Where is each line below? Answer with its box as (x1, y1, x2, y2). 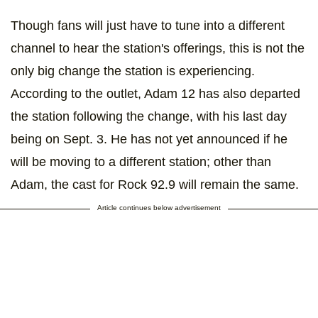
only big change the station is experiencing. (11, 64, 255, 79)
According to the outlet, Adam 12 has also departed (11, 87, 300, 102)
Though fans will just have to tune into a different (11, 18, 285, 33)
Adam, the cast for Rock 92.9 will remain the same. (11, 177, 299, 192)
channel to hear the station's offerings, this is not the (11, 41, 305, 56)
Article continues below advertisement (97, 204, 221, 212)
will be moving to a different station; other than (11, 155, 271, 170)
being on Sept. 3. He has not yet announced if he (11, 132, 287, 147)
